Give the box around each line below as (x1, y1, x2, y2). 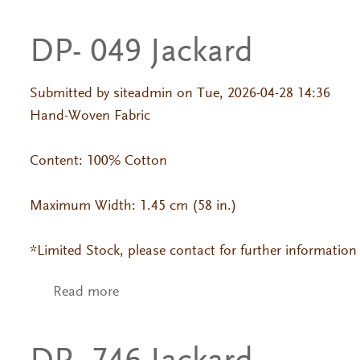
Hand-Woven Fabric (29, 109, 154, 125)
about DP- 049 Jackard (118, 284, 255, 300)
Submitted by (29, 87, 113, 102)
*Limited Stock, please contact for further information (29, 244, 357, 260)
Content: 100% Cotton (29, 154, 171, 170)
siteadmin (112, 87, 173, 102)
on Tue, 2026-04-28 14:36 (172, 87, 330, 102)
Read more (52, 284, 119, 300)
